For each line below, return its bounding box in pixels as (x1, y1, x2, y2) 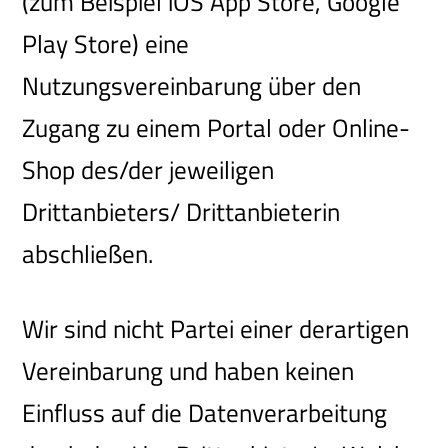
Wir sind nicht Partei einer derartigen (22, 310, 410, 349)
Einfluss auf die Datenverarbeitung (22, 394, 388, 433)
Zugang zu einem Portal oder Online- (22, 109, 411, 148)
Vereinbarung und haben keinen (22, 352, 355, 391)
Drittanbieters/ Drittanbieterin (22, 193, 341, 232)
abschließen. (22, 235, 154, 274)
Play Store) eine (22, 25, 190, 64)
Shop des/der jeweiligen (22, 151, 275, 190)
